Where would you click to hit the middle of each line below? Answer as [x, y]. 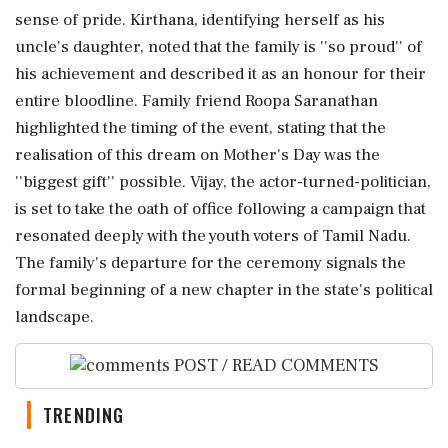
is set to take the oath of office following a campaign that [220, 208]
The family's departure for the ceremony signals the [210, 262]
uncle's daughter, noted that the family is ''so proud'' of [218, 46]
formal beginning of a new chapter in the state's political [224, 289]
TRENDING [84, 415]
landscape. [54, 316]
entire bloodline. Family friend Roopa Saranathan [196, 100]
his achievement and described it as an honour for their [220, 73]
